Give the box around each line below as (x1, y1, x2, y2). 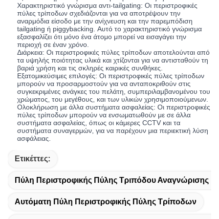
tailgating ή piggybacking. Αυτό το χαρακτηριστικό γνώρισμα (17, 25, 202, 33)
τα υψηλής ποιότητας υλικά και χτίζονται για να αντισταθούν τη (17, 56, 209, 65)
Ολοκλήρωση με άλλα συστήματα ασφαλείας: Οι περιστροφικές (17, 103, 211, 111)
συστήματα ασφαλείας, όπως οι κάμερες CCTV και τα (17, 119, 181, 127)
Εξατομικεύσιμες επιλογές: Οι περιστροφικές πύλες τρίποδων (17, 72, 205, 80)
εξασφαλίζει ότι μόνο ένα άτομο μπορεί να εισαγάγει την (17, 33, 187, 41)
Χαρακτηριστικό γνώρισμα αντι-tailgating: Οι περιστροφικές (17, 1, 198, 10)
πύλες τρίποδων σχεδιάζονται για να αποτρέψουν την (17, 9, 181, 18)
